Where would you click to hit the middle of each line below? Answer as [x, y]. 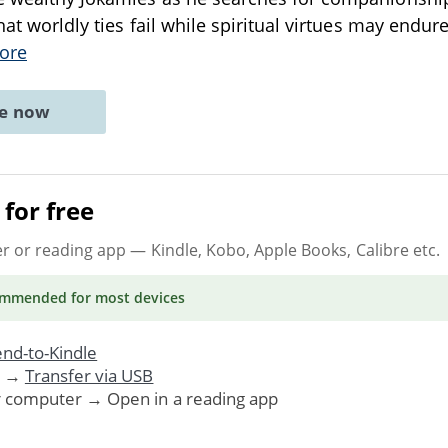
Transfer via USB [89, 375]
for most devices [126, 297]
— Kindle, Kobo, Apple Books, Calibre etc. [283, 249]
